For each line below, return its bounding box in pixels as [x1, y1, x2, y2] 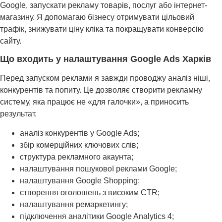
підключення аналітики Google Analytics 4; [20, 212, 174, 221]
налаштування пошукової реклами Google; [20, 164, 177, 173]
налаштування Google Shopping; [20, 176, 140, 185]
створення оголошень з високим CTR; [20, 188, 160, 197]
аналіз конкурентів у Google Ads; [20, 128, 139, 137]
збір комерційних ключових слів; [20, 140, 138, 149]
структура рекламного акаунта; [20, 152, 133, 161]
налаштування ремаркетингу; [20, 200, 128, 209]
